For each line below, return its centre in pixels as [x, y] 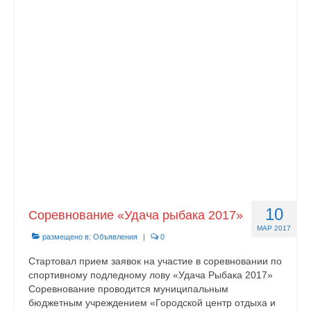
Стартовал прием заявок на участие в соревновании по [155, 261]
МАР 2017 [274, 228]
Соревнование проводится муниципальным [128, 289]
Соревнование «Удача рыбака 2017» [136, 215]
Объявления [115, 237]
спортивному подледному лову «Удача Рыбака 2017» [151, 275]
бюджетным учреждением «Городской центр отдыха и [152, 303]
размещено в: [67, 237]
